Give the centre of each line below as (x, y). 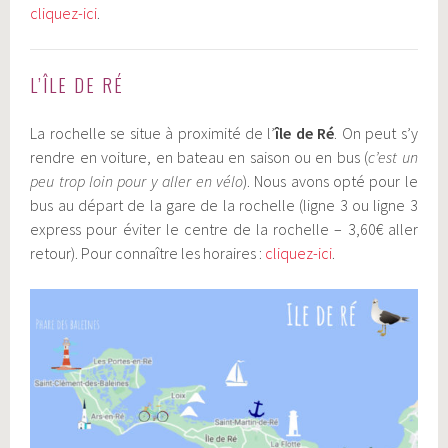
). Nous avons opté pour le (330, 180)
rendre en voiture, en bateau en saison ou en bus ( (199, 156)
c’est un (393, 156)
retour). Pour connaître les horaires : (148, 252)
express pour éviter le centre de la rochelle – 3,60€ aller (224, 228)
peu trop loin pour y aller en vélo (136, 180)
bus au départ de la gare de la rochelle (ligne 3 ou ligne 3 (224, 204)
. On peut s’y (376, 132)
